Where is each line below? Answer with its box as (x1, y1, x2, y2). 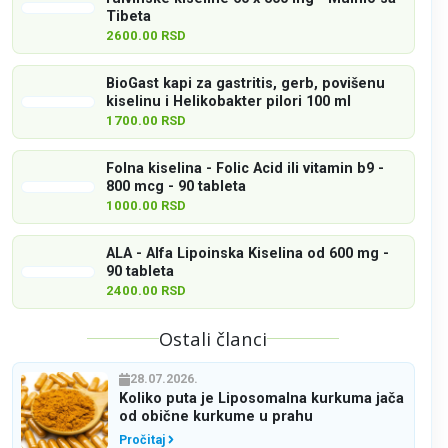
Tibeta (106, 7, 152, 25)
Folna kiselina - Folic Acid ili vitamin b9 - (106, 159, 385, 177)
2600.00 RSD (106, 27, 187, 43)
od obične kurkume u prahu (119, 408, 314, 426)
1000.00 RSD (106, 197, 187, 213)
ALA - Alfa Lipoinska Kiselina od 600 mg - (106, 244, 390, 262)
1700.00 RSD (106, 112, 187, 128)
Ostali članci (159, 325, 268, 351)
